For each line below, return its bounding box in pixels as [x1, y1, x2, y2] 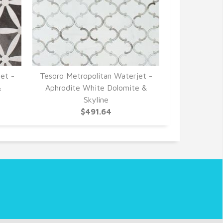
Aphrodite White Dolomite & [45, 83, 147, 92]
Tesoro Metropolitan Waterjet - [39, 71, 152, 80]
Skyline [83, 95, 109, 104]
